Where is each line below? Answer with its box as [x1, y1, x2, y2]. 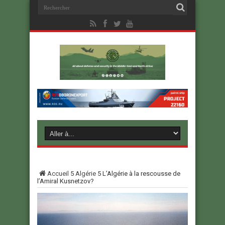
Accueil [47, 170, 69, 178]
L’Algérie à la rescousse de [102, 170, 180, 178]
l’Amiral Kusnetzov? [37, 177, 94, 185]
